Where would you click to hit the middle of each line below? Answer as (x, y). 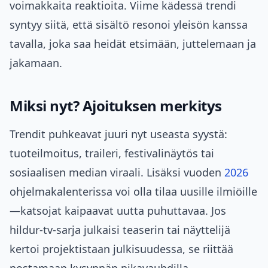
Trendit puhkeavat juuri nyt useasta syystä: (118, 134)
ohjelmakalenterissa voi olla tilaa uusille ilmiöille (133, 192)
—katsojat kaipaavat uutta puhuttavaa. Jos (118, 211)
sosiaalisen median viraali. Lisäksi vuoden (117, 173)
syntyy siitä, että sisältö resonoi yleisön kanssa (129, 25)
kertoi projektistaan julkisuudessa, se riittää (121, 249)
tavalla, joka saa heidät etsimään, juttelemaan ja (133, 44)
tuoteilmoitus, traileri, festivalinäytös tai (112, 153)
